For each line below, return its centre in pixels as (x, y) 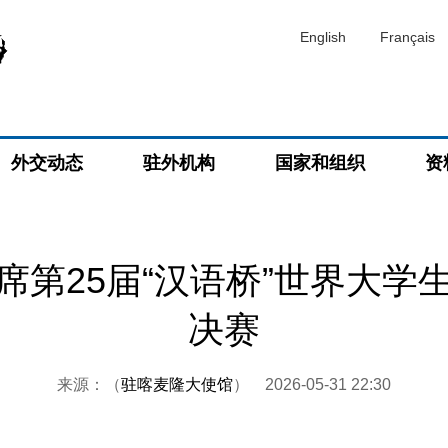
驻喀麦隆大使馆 (177, 384)
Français (407, 37)
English (323, 37)
